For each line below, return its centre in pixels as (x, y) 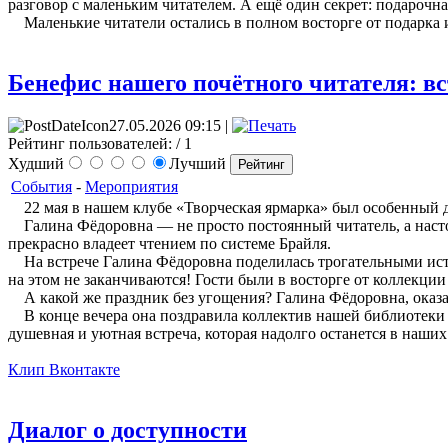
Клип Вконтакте (64, 370)
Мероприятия (131, 187)
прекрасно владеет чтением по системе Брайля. (169, 244)
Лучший (199, 164)
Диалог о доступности (127, 430)
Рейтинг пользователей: (90, 144)
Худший (36, 164)
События (41, 187)
